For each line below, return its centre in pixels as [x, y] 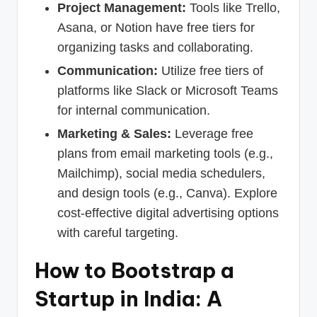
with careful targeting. [118, 233]
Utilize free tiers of [211, 70]
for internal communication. [134, 110]
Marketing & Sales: [114, 134]
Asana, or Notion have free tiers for [156, 27]
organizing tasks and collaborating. [155, 47]
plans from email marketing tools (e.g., [165, 154]
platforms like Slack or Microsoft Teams [168, 90]
